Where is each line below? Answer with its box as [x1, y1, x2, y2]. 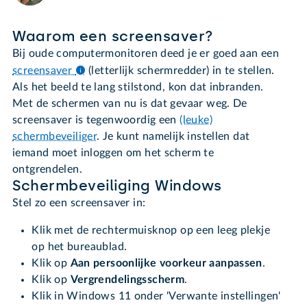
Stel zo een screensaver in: [12, 197, 146, 209]
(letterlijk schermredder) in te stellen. [88, 65, 275, 77]
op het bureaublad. [32, 241, 127, 253]
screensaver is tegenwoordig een [12, 114, 180, 126]
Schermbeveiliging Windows [12, 177, 222, 195]
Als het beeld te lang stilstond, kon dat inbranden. [12, 82, 264, 93]
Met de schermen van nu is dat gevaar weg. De [12, 98, 247, 110]
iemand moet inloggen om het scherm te [12, 147, 214, 159]
